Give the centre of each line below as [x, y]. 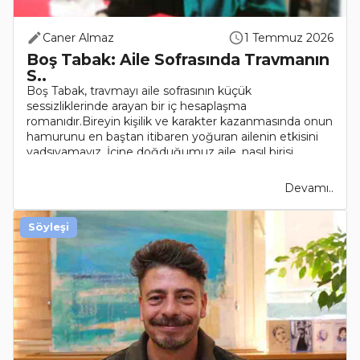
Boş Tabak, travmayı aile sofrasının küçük [139, 91]
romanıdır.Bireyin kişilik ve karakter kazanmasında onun [180, 122]
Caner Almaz [78, 38]
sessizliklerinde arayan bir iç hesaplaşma [137, 106]
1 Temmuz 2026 [289, 38]
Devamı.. [309, 188]
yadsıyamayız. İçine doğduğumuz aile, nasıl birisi [160, 152]
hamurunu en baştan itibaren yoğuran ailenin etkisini [172, 137]
